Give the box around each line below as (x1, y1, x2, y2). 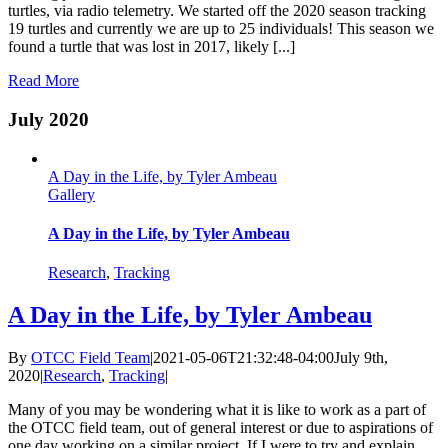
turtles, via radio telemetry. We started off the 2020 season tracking (8, 2, 426, 20)
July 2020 (8, 108, 89, 130)
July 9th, (334, 348, 388, 366)
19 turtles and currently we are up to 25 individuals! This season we (8, 20, 434, 38)
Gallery (48, 185, 95, 203)
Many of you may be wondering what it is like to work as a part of (8, 400, 426, 418)
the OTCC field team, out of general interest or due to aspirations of (8, 418, 433, 436)
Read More (8, 72, 79, 90)
